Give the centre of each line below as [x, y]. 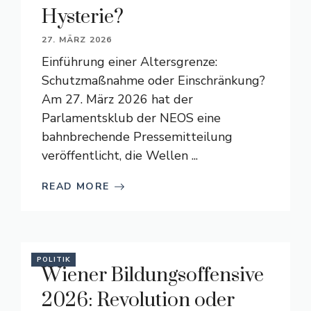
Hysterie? [83, 17]
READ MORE [76, 186]
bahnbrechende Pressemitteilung [137, 137]
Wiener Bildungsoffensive [153, 275]
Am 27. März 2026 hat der [117, 99]
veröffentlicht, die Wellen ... [120, 155]
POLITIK [54, 260]
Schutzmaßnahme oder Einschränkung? [153, 81]
